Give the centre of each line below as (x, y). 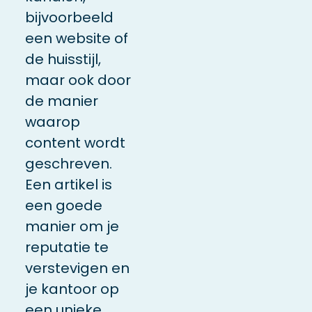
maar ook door (78, 80)
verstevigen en (77, 268)
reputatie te (67, 247)
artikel (76, 184)
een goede (63, 205)
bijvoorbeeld (69, 17)
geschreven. (68, 163)
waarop (52, 122)
